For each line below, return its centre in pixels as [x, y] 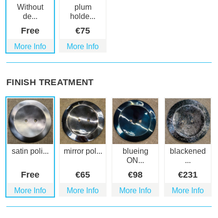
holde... [83, 17]
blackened [188, 151]
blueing [135, 151]
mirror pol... [83, 151]
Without [30, 7]
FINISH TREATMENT [50, 82]
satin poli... [30, 151]
